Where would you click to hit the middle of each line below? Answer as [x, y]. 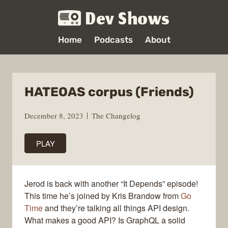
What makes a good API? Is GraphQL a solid [105, 220]
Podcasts [113, 40]
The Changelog [116, 115]
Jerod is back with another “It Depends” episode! [111, 184]
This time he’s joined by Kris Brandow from [103, 196]
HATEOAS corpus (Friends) [109, 92]
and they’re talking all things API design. [116, 208]
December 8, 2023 [54, 115]
